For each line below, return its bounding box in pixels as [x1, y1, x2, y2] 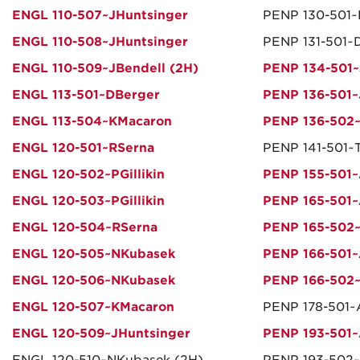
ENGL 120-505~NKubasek [12, 247, 175, 261]
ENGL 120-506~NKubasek [12, 273, 175, 288]
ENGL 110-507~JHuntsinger [12, 8, 188, 22]
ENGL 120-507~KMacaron [12, 300, 174, 314]
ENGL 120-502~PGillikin [12, 167, 165, 182]
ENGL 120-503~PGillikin [12, 194, 165, 208]
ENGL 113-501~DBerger [12, 88, 160, 102]
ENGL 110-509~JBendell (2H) [12, 61, 198, 76]
